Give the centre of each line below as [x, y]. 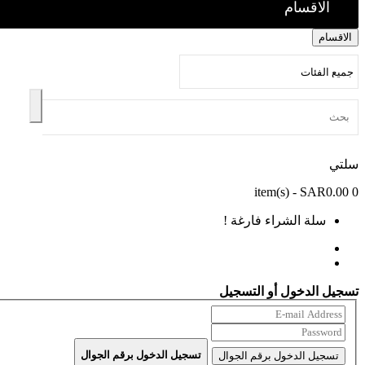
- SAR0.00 [319, 192]
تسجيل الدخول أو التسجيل [289, 291]
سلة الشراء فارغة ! [275, 220]
